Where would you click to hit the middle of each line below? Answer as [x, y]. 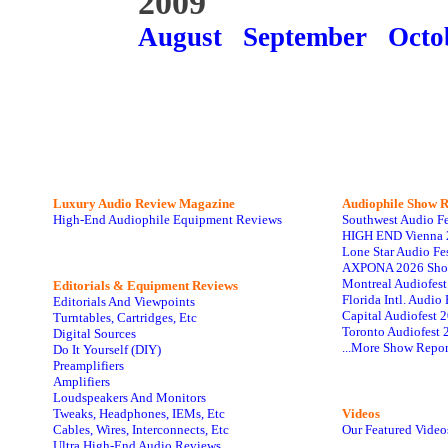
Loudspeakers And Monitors [129, 397]
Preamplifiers [88, 365]
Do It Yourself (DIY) [107, 349]
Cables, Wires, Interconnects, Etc [141, 429]
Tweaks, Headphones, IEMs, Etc [139, 413]
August [180, 37]
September [305, 37]
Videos [361, 413]
